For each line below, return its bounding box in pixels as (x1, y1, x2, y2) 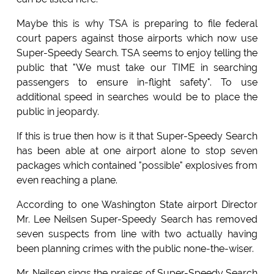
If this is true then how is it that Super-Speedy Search (16, 130, 258, 142)
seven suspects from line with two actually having (16, 228, 258, 240)
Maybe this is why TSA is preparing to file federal (16, 17, 258, 29)
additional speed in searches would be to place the (16, 91, 258, 103)
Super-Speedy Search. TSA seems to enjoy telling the (16, 46, 258, 59)
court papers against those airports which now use (16, 32, 258, 44)
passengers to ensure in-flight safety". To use (16, 76, 258, 88)
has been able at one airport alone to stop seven (16, 144, 258, 157)
